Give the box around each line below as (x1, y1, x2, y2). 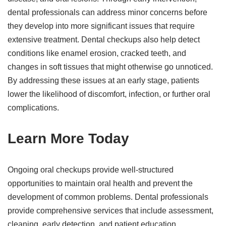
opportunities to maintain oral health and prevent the (8, 179, 193, 188)
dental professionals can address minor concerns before (8, 8, 207, 17)
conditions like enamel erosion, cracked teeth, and (8, 49, 186, 58)
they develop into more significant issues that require (8, 22, 195, 30)
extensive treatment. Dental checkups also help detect (8, 35, 200, 44)
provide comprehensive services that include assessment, (8, 206, 213, 215)
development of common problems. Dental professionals (8, 193, 208, 201)
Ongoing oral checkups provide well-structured (8, 165, 174, 174)
